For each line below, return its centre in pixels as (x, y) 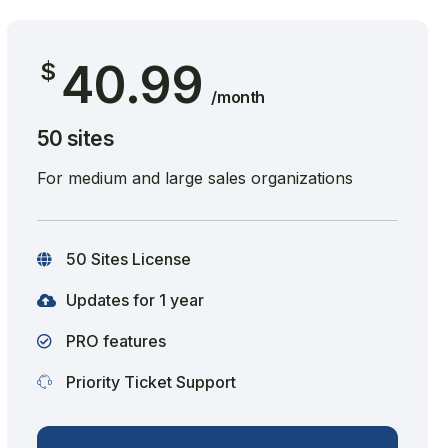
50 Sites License (126, 259)
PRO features (113, 341)
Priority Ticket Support (148, 382)
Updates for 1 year (132, 300)
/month (238, 97)
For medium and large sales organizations (194, 178)
